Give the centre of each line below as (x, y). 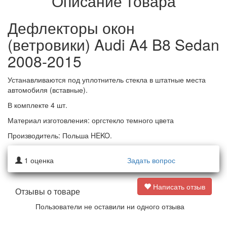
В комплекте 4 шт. (37, 105)
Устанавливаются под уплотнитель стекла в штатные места (107, 80)
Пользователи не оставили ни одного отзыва (110, 206)
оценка (41, 160)
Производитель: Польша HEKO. (60, 136)
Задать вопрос (151, 160)
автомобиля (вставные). (48, 90)
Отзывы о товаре (48, 192)
